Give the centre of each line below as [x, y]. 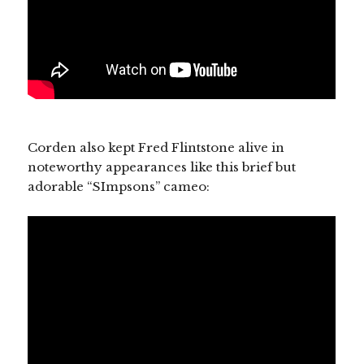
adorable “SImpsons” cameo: [119, 186]
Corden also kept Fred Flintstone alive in [156, 147]
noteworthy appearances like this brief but [162, 167]
